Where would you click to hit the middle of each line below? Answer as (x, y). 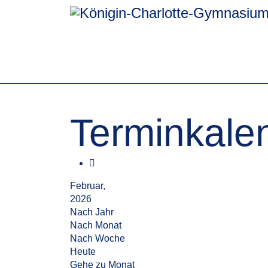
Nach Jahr (92, 212)
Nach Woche (98, 238)
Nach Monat (96, 225)
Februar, (88, 186)
